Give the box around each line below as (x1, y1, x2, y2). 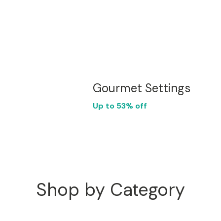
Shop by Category (36, 178, 185, 201)
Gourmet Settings (93, 80, 190, 96)
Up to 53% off (93, 101, 147, 111)
